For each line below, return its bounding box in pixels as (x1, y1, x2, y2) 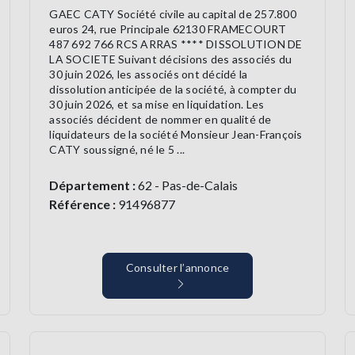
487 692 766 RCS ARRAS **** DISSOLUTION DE (49, 37, 303, 52)
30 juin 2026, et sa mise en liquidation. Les (49, 97, 265, 112)
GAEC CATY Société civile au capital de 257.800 (49, 7, 296, 21)
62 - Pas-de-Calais (136, 177, 239, 193)
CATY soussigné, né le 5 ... (49, 143, 185, 157)
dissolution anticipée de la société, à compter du (49, 82, 297, 97)
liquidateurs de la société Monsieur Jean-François (49, 128, 303, 142)
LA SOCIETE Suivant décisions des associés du (49, 52, 292, 67)
